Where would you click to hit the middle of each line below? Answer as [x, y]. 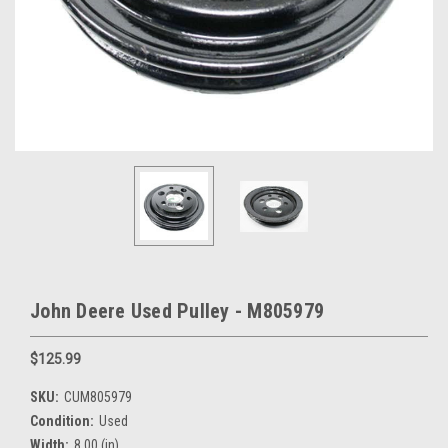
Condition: [62, 420]
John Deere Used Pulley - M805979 [177, 311]
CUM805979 [97, 396]
